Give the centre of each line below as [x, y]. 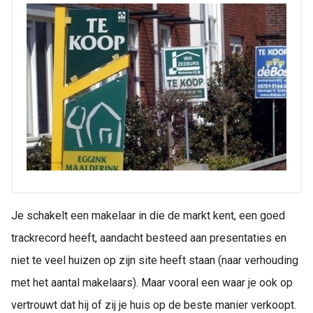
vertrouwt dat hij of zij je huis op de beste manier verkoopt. [154, 305]
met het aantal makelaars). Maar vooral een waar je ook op [152, 282]
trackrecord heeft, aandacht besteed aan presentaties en [149, 238]
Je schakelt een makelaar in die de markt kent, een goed [148, 215]
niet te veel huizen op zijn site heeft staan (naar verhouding [155, 260]
